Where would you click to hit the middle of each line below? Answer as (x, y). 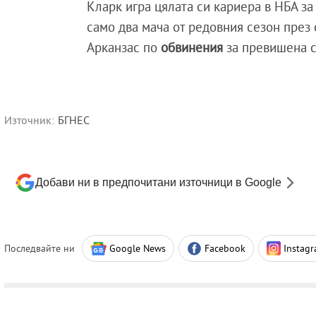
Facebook (225, 248)
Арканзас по (122, 47)
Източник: (29, 120)
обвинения (192, 47)
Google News (138, 248)
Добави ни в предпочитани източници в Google (158, 182)
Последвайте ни (39, 248)
